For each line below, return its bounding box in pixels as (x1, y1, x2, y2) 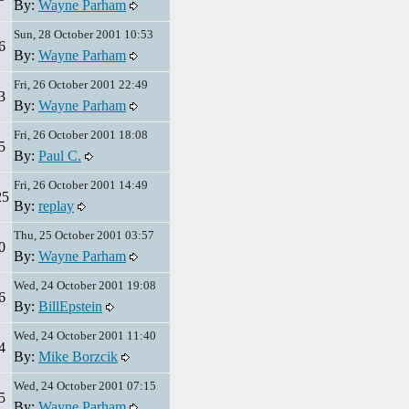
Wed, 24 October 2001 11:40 (14, 329, 156, 342)
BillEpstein (38, 299, 102, 314)
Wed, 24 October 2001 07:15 (14, 379, 156, 393)
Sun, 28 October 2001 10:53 (14, 27, 153, 41)
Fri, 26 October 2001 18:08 (14, 128, 148, 142)
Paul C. (38, 148, 81, 163)
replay (38, 198, 74, 214)
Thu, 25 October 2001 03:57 (14, 228, 154, 242)
